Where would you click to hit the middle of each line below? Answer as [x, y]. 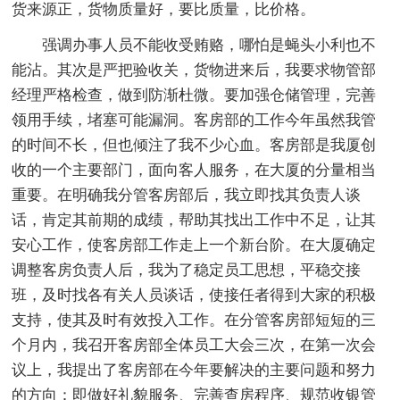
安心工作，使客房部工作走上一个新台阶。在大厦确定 [194, 246]
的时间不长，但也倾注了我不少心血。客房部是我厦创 [194, 146]
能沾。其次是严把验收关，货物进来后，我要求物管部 [194, 71]
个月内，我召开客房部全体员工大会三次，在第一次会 [194, 346]
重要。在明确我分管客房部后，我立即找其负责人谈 [187, 196]
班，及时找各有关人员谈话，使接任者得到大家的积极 [194, 296]
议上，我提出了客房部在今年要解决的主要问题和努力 [194, 371]
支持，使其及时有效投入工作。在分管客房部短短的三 [194, 321]
